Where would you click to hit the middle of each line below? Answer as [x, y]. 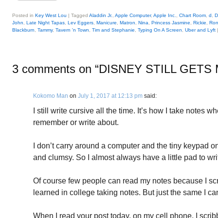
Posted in [23, 15]
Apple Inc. [165, 15]
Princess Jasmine [171, 23]
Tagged [80, 15]
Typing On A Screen [160, 30]
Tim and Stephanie [113, 30]
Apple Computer [133, 15]
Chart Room [192, 15]
